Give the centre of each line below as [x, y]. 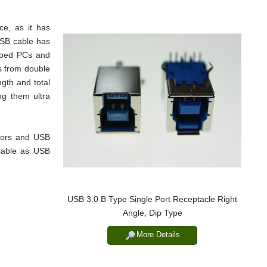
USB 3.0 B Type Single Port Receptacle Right [152, 199]
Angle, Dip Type [152, 213]
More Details [158, 235]
